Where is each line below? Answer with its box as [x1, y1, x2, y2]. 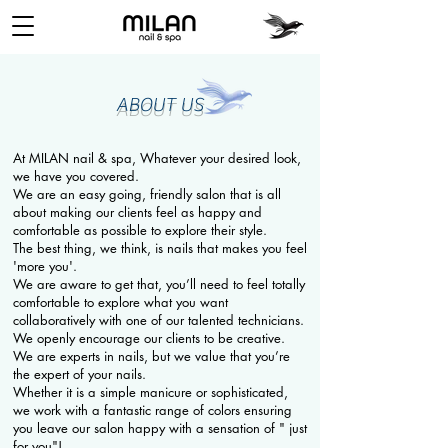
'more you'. [13, 257, 77, 275]
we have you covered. [13, 167, 139, 185]
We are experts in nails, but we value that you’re [13, 347, 290, 365]
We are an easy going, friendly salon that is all [13, 185, 281, 203]
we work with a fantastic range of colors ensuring [13, 401, 292, 419]
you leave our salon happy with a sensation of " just [13, 419, 307, 437]
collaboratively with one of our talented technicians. [13, 311, 304, 329]
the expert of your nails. [13, 365, 146, 383]
